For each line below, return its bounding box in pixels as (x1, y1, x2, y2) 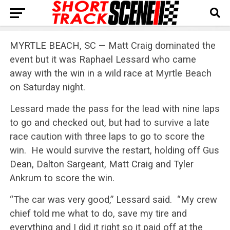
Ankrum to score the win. (9, 172, 114, 183)
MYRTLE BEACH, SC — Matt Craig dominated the (9, 40, 216, 51)
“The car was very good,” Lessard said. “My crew (9, 194, 217, 205)
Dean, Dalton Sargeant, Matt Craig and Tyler (9, 159, 194, 169)
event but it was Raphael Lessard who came (9, 54, 196, 65)
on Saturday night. (9, 82, 85, 92)
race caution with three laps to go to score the (9, 131, 205, 142)
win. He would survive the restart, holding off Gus (9, 145, 219, 156)
